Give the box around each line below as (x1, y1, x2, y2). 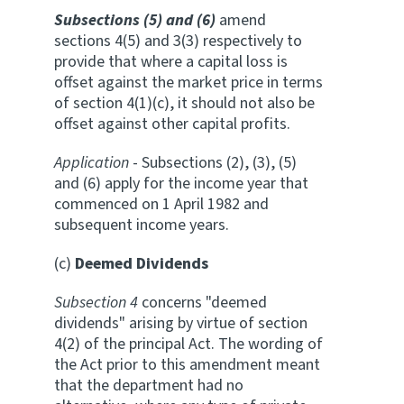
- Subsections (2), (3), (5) (129, 151, 297, 174)
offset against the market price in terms (54, 71, 323, 94)
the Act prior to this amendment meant (54, 353, 320, 376)
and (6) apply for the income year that (54, 172, 308, 195)
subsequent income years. (54, 214, 229, 236)
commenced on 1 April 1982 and (54, 193, 269, 216)
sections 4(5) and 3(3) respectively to (54, 30, 302, 52)
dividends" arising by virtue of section (54, 312, 308, 335)
